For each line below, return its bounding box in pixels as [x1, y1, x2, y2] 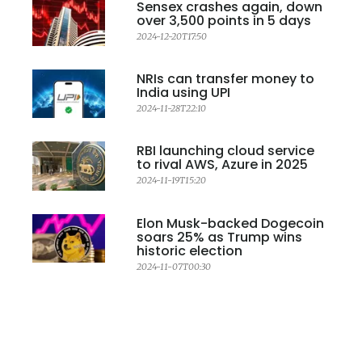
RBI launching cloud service [137, 141, 314, 161]
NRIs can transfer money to [137, 69, 314, 88]
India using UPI [137, 82, 230, 102]
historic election [137, 241, 242, 260]
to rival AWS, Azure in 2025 [137, 155, 308, 175]
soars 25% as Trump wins [137, 227, 302, 246]
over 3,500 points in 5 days [137, 11, 311, 30]
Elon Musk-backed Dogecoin [137, 213, 324, 233]
